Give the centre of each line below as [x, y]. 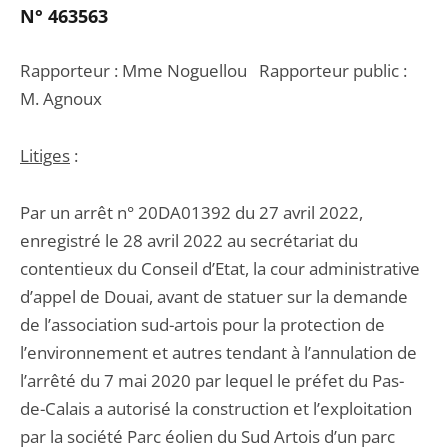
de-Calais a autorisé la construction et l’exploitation [216, 408]
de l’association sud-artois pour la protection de [202, 324]
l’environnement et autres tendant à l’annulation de [218, 352]
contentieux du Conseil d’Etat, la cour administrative [220, 268]
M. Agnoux [61, 98]
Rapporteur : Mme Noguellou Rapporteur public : [213, 70]
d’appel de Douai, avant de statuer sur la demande [214, 296]
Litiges [45, 155]
